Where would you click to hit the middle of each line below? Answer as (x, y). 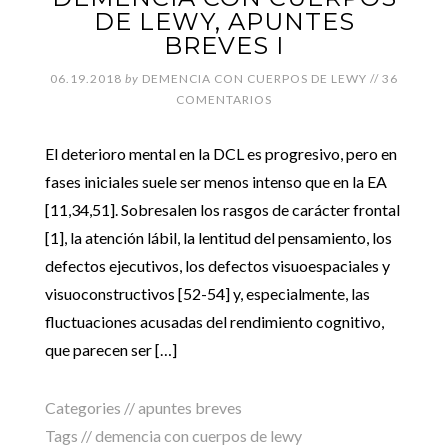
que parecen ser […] (110, 349)
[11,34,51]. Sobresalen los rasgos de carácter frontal (222, 209)
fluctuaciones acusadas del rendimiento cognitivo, (214, 321)
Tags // (69, 435)
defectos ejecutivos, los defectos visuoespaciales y (217, 265)
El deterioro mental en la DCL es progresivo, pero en (220, 153)
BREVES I (224, 45)
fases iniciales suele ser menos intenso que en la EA (215, 181)
